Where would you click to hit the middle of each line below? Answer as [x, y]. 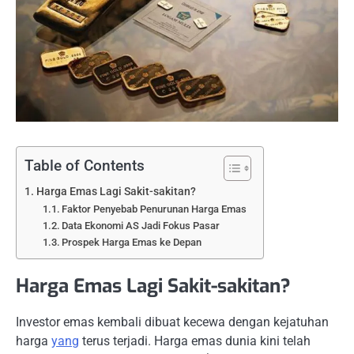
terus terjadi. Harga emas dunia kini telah [195, 341]
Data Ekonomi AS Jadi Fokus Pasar [141, 225]
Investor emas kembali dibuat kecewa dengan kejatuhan [172, 322]
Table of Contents [85, 165]
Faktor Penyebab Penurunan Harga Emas [154, 209]
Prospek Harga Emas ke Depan [132, 242]
